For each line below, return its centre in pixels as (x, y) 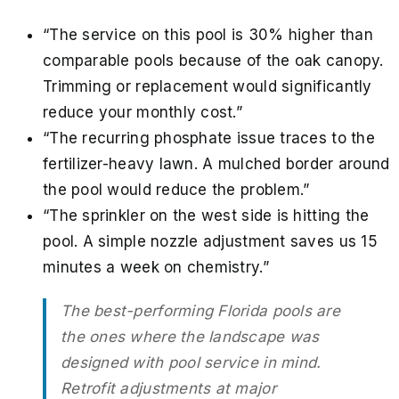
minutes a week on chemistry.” (156, 267)
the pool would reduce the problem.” (176, 189)
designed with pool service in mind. (191, 362)
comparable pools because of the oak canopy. (213, 60)
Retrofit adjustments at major (168, 388)
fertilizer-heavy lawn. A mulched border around (216, 163)
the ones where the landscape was (190, 336)
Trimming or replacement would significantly (208, 86)
